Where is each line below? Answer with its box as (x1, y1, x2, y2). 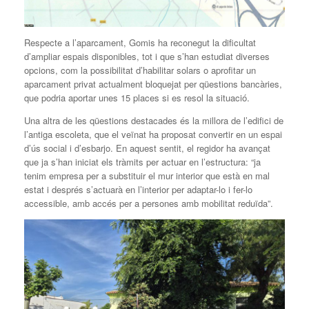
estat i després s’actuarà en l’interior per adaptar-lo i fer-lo (24, 182, 252, 196)
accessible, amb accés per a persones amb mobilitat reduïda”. (24, 196, 273, 210)
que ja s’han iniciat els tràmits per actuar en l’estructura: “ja (24, 154, 261, 168)
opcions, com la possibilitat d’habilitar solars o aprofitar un (24, 63, 256, 77)
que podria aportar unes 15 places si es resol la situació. (24, 90, 250, 104)
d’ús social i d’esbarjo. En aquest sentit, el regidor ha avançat (24, 141, 270, 154)
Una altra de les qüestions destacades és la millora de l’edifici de (24, 113, 283, 127)
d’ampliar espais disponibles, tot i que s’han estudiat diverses (24, 49, 270, 63)
